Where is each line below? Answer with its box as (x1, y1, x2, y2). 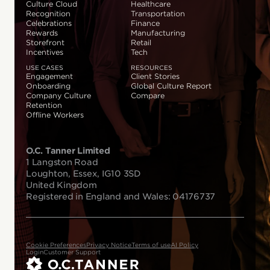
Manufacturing (130, 28, 185, 38)
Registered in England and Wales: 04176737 (26, 192, 216, 202)
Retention (26, 101, 62, 110)
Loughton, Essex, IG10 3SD (26, 169, 141, 179)
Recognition (26, 9, 71, 19)
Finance (130, 19, 160, 28)
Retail (130, 38, 151, 48)
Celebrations (26, 19, 72, 28)
